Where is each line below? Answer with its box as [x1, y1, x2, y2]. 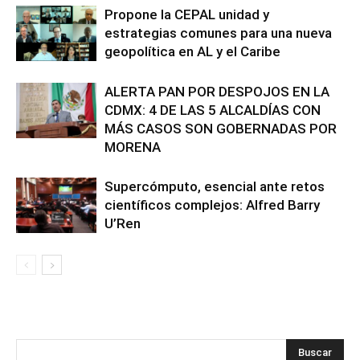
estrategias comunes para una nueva [104, 25, 332, 42]
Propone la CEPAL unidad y [104, 6, 269, 23]
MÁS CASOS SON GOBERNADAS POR [104, 121, 337, 137]
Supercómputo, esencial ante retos [104, 178, 325, 195]
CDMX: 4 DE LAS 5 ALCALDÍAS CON [104, 102, 321, 119]
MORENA [104, 139, 161, 156]
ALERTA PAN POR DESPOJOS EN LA [104, 84, 329, 100]
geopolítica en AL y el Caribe [104, 43, 280, 60]
